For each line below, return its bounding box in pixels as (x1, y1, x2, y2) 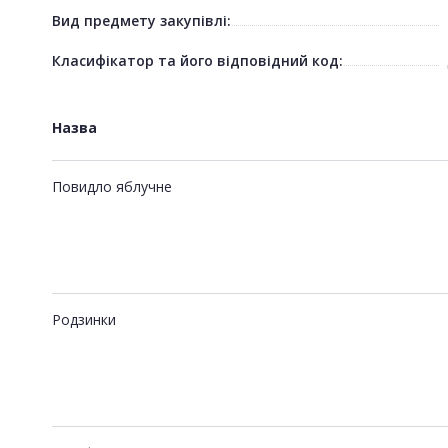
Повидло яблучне (52, 176, 172, 196)
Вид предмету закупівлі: (52, 10, 231, 30)
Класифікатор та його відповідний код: (52, 50, 343, 70)
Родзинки (52, 309, 116, 329)
